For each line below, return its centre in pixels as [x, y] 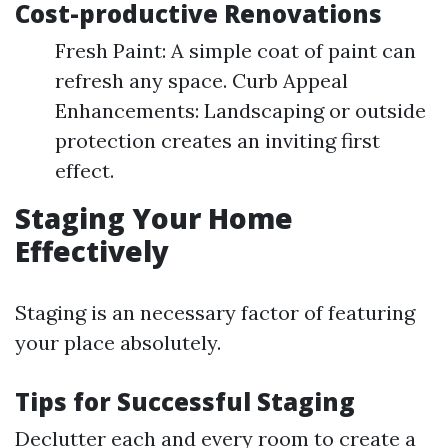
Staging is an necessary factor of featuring [215, 313]
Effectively [92, 251]
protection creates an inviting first [217, 141]
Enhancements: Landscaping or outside [240, 111]
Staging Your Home [154, 218]
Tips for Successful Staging [185, 402]
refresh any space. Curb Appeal [201, 81]
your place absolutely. [118, 343]
